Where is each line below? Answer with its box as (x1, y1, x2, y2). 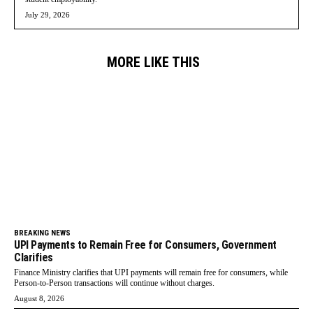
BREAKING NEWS (14, 228, 71, 238)
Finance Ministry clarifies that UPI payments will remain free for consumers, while (14, 268, 288, 278)
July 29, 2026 (25, 10, 70, 19)
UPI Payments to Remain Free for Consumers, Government (14, 238, 277, 252)
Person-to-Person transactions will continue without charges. (14, 278, 214, 289)
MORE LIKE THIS (107, 53, 200, 71)
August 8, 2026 (14, 294, 64, 303)
